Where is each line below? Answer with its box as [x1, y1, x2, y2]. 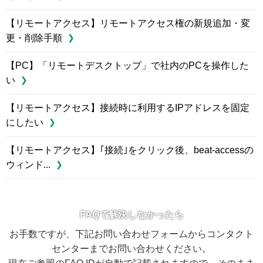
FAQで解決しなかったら [79, 209, 184, 220]
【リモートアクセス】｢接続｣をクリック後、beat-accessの [6, 144, 254, 155]
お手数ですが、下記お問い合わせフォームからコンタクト [9, 228, 254, 239]
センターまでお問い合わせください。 [52, 243, 211, 254]
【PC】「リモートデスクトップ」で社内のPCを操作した [6, 60, 249, 70]
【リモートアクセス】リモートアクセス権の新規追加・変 [6, 18, 250, 28]
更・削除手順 [6, 32, 62, 43]
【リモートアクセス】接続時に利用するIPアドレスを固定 [6, 102, 249, 113]
